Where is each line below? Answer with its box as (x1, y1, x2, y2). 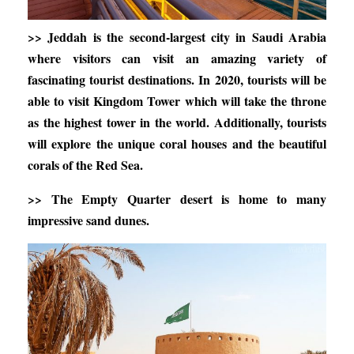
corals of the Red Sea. (28, 155, 143, 174)
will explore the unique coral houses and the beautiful (28, 134, 326, 153)
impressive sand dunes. (28, 210, 149, 229)
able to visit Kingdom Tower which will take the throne (28, 91, 326, 110)
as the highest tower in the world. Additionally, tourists (28, 112, 326, 131)
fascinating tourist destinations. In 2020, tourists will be (28, 70, 326, 88)
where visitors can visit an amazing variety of (28, 48, 326, 67)
